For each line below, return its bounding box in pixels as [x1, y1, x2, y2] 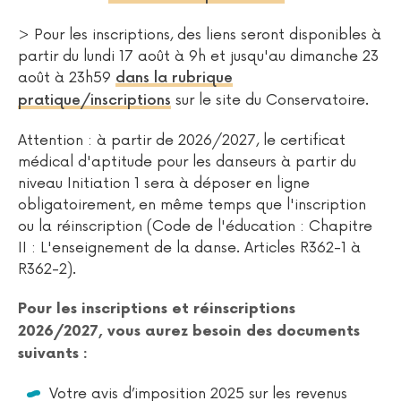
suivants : [18, 346, 88, 363]
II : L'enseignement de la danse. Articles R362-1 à [18, 239, 361, 258]
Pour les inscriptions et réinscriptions [18, 301, 295, 319]
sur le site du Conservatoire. [171, 91, 369, 110]
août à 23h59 [18, 69, 115, 88]
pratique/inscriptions [18, 92, 171, 110]
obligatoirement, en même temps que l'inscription [18, 196, 366, 215]
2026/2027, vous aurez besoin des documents [18, 323, 360, 341]
